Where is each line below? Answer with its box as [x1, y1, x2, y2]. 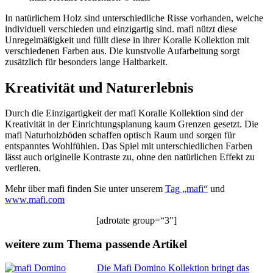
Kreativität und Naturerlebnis [5, 79, 193, 96]
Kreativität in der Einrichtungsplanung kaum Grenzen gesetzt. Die [5, 119, 258, 130]
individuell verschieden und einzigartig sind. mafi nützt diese [5, 23, 237, 34]
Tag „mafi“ [165, 183, 208, 194]
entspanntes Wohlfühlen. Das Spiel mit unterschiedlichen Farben [5, 141, 252, 152]
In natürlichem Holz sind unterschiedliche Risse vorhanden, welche [5, 12, 263, 23]
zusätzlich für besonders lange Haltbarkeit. [5, 56, 168, 67]
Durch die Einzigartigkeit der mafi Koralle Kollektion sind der [5, 108, 243, 119]
